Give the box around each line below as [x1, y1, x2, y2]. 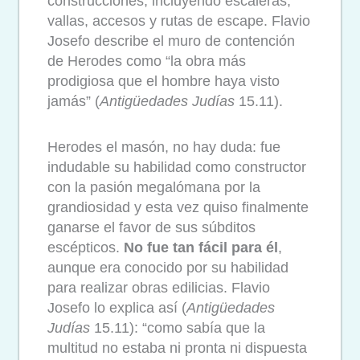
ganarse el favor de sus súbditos [47, 219, 256, 235]
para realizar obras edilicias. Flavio [47, 279, 270, 296]
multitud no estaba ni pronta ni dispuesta [47, 339, 307, 356]
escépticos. [47, 239, 124, 256]
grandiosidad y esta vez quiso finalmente [47, 198, 309, 215]
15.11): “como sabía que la [90, 319, 265, 336]
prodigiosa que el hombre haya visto [47, 73, 280, 90]
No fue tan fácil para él [124, 239, 278, 256]
